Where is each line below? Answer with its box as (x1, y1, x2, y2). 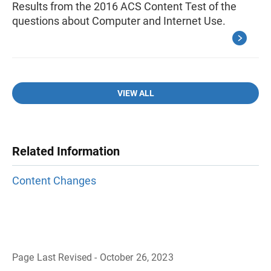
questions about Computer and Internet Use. (12, 15, 226, 27)
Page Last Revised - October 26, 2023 (12, 252, 174, 264)
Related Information (12, 144, 120, 158)
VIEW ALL (117, 88, 154, 98)
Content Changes (12, 174, 96, 188)
